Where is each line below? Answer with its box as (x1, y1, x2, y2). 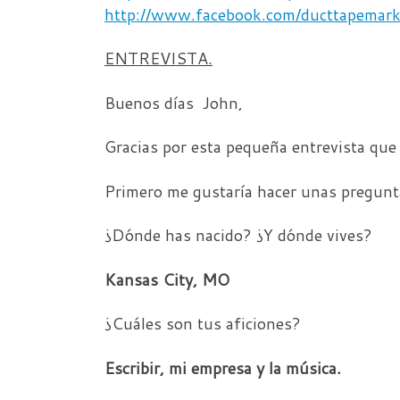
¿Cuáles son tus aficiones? (104, 312, 301, 335)
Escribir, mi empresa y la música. (104, 355, 341, 379)
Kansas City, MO (104, 267, 229, 291)
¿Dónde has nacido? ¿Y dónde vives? (104, 223, 372, 246)
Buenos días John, (104, 90, 243, 114)
